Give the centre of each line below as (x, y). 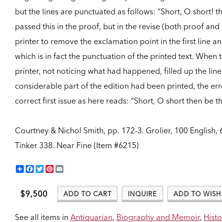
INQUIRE (142, 194)
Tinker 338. (35, 145)
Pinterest (69, 169)
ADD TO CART (87, 194)
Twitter (55, 169)
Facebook (52, 169)
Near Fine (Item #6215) (97, 145)
